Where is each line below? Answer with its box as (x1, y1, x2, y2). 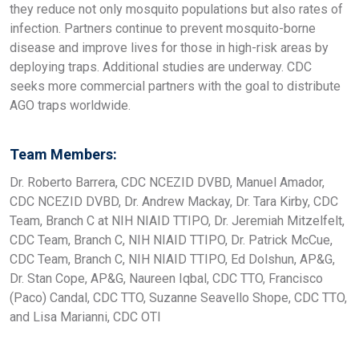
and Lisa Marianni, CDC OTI (10, 309, 161, 325)
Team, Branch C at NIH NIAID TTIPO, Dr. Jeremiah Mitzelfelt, (10, 212, 345, 228)
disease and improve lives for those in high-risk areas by (10, 39, 329, 55)
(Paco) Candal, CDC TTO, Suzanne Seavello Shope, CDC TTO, (10, 289, 347, 305)
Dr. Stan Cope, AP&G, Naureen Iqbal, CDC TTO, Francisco (10, 270, 323, 286)
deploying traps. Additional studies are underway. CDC (10, 58, 312, 75)
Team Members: (10, 145, 117, 163)
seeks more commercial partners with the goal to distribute (10, 78, 341, 94)
